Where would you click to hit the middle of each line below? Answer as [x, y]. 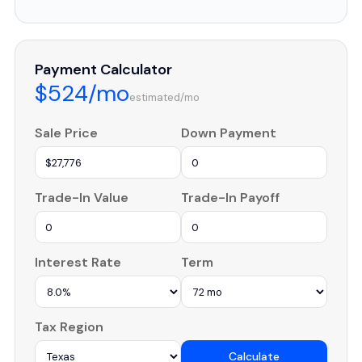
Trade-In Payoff [230, 198]
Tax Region [69, 327]
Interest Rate [78, 262]
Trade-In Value [82, 198]
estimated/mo [164, 97]
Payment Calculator [103, 69]
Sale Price [66, 133]
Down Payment [229, 133]
